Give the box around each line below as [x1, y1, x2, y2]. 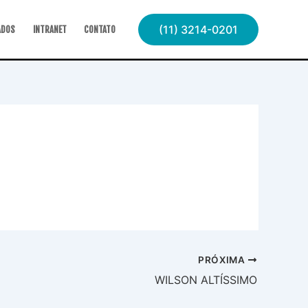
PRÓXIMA [197, 254, 248, 265]
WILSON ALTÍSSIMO [155, 272, 257, 287]
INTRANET [32, 24, 67, 36]
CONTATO [84, 24, 116, 36]
